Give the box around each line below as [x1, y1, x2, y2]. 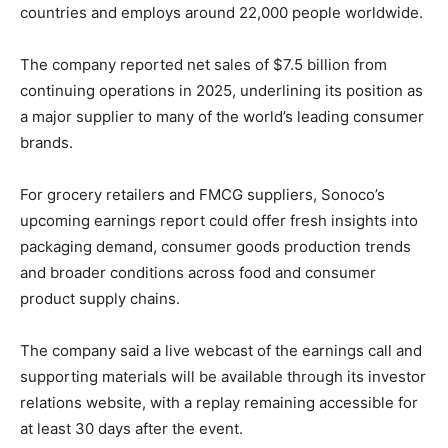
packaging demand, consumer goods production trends [20, 236, 411, 256]
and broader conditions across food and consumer [20, 262, 376, 282]
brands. [20, 132, 73, 152]
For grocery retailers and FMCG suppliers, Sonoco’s [20, 184, 385, 204]
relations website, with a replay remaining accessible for [20, 392, 418, 412]
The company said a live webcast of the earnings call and [20, 340, 422, 360]
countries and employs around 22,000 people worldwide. [20, 2, 423, 22]
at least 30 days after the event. [20, 418, 243, 438]
